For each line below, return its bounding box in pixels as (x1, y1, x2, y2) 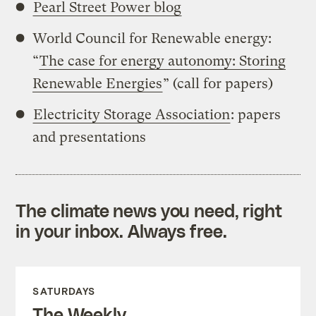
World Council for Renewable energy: (32, 30, 272, 47)
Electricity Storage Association (33, 106, 231, 123)
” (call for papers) (163, 75, 274, 92)
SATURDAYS (32, 284, 96, 297)
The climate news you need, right (16, 199, 283, 221)
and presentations (32, 128, 147, 145)
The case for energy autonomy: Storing (39, 52, 286, 69)
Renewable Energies (32, 75, 163, 92)
